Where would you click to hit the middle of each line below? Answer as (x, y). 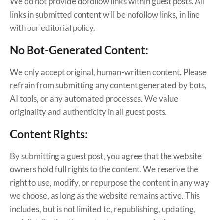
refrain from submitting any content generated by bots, (108, 85)
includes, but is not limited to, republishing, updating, (103, 209)
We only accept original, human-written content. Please (108, 72)
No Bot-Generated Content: (79, 50)
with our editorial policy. (53, 28)
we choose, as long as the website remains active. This (105, 196)
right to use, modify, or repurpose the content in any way (110, 182)
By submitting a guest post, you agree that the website (106, 156)
